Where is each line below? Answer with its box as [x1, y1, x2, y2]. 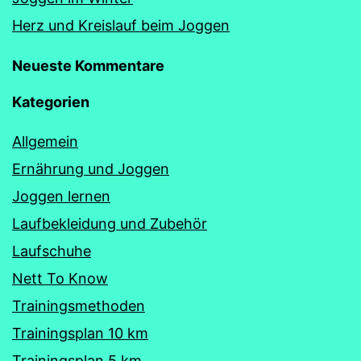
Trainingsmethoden [12, 297, 145, 315]
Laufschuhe [12, 243, 91, 260]
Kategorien [12, 93, 89, 111]
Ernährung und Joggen [12, 160, 169, 178]
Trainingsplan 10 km [12, 325, 148, 342]
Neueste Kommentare [12, 57, 164, 75]
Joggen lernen [12, 188, 110, 205]
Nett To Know [12, 270, 108, 288]
